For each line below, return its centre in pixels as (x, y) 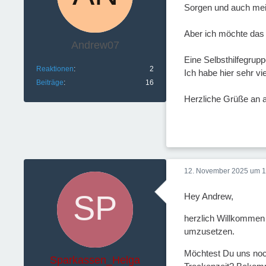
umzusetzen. (209, 231)
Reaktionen (55, 69)
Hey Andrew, (209, 196)
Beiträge (50, 83)
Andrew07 (95, 45)
